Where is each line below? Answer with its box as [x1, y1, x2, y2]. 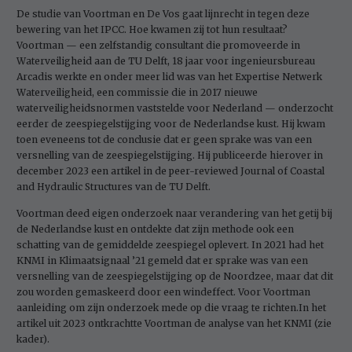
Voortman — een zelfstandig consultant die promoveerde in [16, 39, 300, 52]
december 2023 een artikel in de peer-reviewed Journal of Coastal [16, 165, 324, 178]
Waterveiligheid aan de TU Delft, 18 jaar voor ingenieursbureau [16, 55, 315, 68]
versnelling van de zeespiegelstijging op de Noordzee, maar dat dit [16, 269, 333, 282]
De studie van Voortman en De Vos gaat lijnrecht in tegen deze [16, 8, 310, 20]
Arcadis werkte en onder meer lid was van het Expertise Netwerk [16, 71, 322, 83]
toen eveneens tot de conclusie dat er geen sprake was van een [16, 134, 312, 146]
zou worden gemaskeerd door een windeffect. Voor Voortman [16, 285, 310, 298]
